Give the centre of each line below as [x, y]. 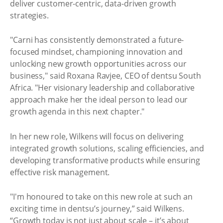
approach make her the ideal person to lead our [99, 100]
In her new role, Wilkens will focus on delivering [97, 136]
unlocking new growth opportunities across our [98, 64]
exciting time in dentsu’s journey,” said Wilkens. [97, 209]
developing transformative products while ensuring [105, 160]
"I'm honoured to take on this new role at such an [102, 197]
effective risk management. [60, 172]
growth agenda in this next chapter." [77, 111]
